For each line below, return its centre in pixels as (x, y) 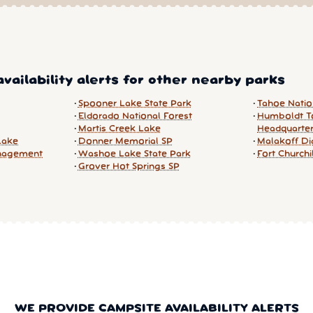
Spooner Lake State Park (134, 103)
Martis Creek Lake (119, 129)
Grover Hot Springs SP (129, 166)
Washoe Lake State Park (134, 154)
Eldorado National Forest (135, 116)
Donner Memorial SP (125, 141)
